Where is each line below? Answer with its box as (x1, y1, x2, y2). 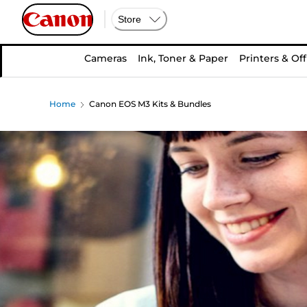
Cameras (84, 52, 127, 64)
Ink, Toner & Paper (138, 52, 228, 64)
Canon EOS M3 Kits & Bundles (89, 99, 212, 109)
